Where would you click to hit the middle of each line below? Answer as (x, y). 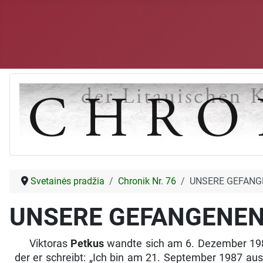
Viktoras (50, 244)
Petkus (87, 244)
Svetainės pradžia (68, 181)
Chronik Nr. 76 (147, 181)
